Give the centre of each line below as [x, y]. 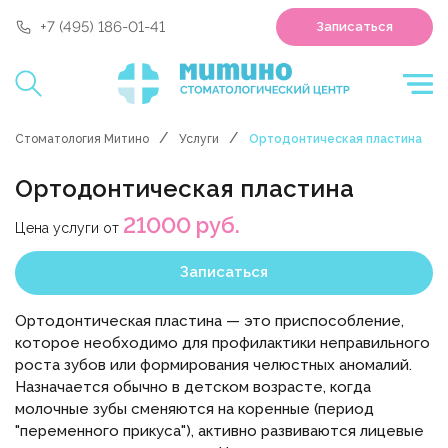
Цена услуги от [69, 228]
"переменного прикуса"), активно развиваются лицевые [219, 431]
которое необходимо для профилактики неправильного [222, 343]
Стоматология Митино [82, 139]
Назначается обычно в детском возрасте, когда [193, 387]
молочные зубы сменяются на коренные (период [194, 409]
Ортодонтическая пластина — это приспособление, [209, 321]
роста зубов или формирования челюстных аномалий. [213, 365]
